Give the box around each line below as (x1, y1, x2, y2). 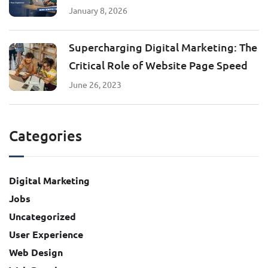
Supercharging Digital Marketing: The (69, 39, 257, 54)
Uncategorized (9, 209, 76, 223)
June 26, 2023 (69, 78, 121, 90)
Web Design (9, 245, 63, 258)
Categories (9, 126, 82, 145)
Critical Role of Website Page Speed (69, 57, 248, 72)
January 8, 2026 (69, 4, 127, 16)
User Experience (9, 227, 83, 240)
